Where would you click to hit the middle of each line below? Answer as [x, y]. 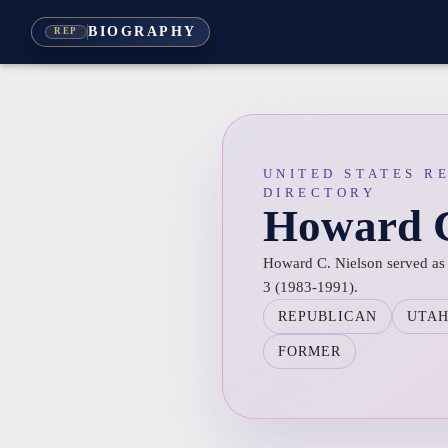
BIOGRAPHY [142, 32]
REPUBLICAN [327, 316]
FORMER [309, 351]
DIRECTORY [319, 192]
